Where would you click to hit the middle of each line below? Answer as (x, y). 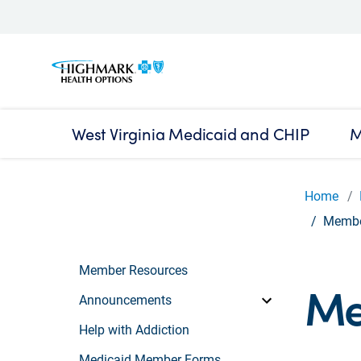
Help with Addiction (134, 329)
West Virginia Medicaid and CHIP (191, 133)
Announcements (125, 299)
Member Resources (133, 269)
